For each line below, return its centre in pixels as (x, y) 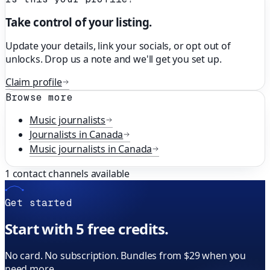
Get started (39, 203)
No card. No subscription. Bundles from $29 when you (126, 255)
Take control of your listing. (79, 22)
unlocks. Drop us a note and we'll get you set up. (114, 59)
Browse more (39, 98)
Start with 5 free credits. (87, 228)
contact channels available (70, 174)
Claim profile (34, 82)
